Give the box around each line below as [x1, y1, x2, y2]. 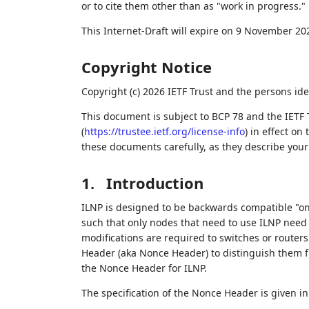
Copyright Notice [81, 57, 212, 78]
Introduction [106, 172, 203, 194]
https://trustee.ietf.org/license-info [83, 125, 245, 139]
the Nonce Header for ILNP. [81, 261, 207, 275]
